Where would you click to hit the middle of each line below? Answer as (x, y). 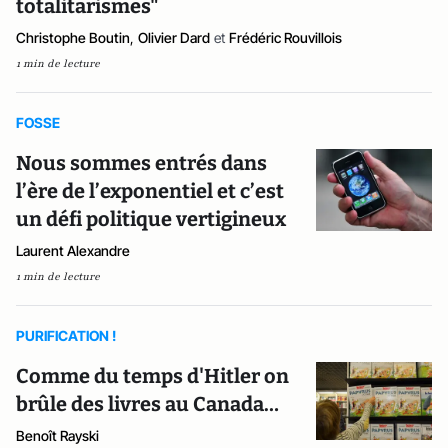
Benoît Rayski (57, 435)
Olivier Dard (174, 37)
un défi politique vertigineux (151, 219)
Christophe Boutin (73, 37)
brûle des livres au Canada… (147, 404)
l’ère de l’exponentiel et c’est (150, 191)
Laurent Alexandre (73, 250)
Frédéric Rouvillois (285, 37)
